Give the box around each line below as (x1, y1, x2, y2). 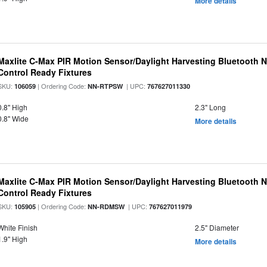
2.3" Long (194, 102, 226, 112)
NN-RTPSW (88, 82, 123, 91)
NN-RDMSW (88, 202, 125, 211)
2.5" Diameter (194, 222, 239, 232)
